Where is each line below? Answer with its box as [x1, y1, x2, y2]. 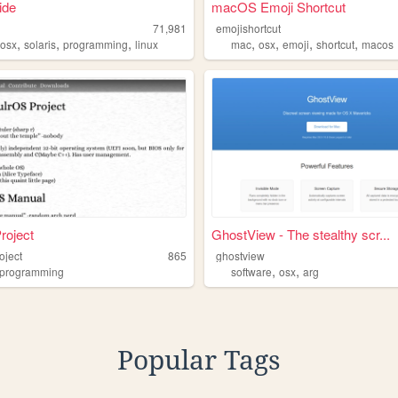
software [231, 263, 273, 279]
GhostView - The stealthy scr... [211, 224, 390, 243]
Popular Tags [117, 344, 281, 376]
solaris [24, 36, 57, 52]
